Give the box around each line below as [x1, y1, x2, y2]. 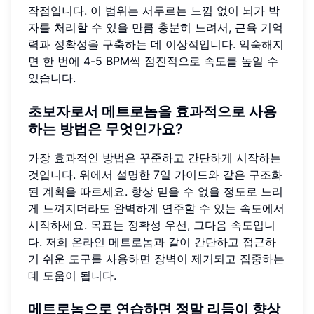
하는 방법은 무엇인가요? [28, 120, 183, 137]
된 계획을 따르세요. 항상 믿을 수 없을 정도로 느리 [28, 184, 283, 198]
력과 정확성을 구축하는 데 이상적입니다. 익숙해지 [28, 36, 284, 51]
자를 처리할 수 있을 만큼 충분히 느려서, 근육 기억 [28, 20, 283, 34]
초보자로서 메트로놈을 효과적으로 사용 [28, 102, 277, 120]
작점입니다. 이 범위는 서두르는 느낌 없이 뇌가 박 [28, 3, 280, 18]
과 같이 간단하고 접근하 [153, 234, 276, 249]
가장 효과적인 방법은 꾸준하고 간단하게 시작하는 [28, 150, 281, 165]
